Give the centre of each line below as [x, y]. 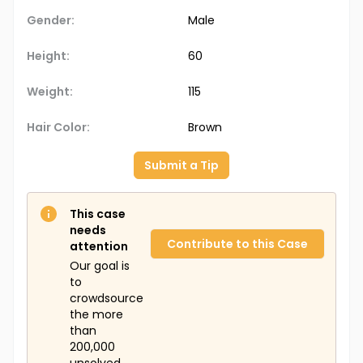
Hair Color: [58, 128]
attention [99, 247]
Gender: [51, 21]
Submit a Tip [181, 166]
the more [96, 315]
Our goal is [100, 266]
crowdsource [107, 299]
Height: [48, 56]
